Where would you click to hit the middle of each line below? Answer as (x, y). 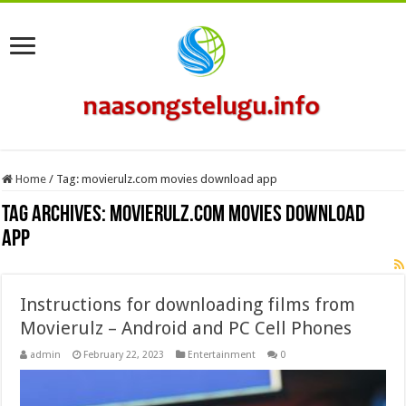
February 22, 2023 (124, 354)
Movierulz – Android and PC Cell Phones (186, 328)
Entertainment (222, 354)
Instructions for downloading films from (188, 304)
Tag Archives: (56, 215)
